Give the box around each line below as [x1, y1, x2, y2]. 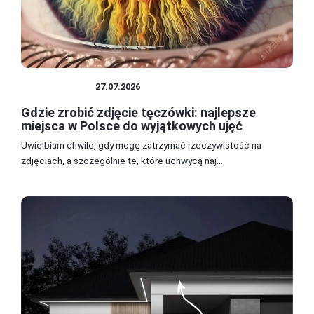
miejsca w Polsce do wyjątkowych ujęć [21, 118, 243, 133]
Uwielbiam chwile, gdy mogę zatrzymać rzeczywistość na [21, 139, 261, 151]
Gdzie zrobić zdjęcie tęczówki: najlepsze [21, 104, 256, 120]
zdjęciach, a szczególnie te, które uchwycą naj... [21, 154, 223, 166]
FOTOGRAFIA [28, 81, 88, 92]
